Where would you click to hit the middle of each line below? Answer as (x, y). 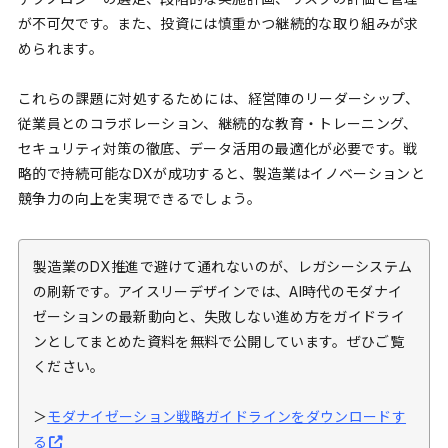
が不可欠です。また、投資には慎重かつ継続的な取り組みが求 (218, 23)
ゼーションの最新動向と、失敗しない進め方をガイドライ (219, 317)
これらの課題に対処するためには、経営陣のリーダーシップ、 (218, 99)
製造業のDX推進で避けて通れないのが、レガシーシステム (222, 267)
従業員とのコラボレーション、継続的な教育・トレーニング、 (217, 124)
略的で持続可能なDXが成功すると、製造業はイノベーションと (221, 174)
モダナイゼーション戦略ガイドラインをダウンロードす (227, 417)
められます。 (60, 48)
